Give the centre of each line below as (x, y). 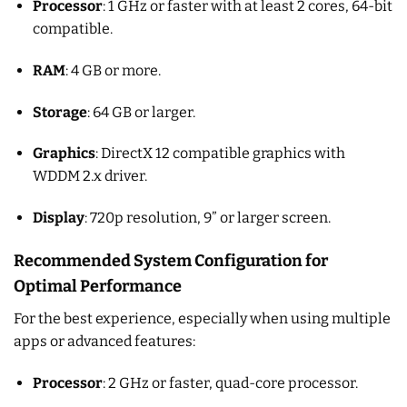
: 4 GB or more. (113, 70)
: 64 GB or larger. (141, 112)
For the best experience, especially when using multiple (202, 318)
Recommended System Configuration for (171, 260)
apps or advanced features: (104, 341)
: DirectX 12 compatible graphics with (220, 154)
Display (58, 218)
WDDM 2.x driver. (89, 176)
